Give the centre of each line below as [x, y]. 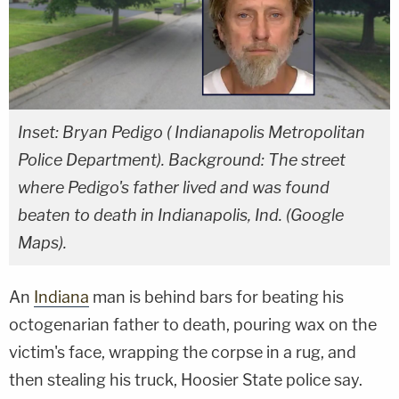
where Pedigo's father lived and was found [174, 187]
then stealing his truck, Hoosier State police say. [186, 379]
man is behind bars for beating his [216, 297]
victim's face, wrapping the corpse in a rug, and [183, 352]
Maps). [42, 242]
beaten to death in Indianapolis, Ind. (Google [181, 215]
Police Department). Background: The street [182, 159]
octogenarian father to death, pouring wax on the [193, 324]
